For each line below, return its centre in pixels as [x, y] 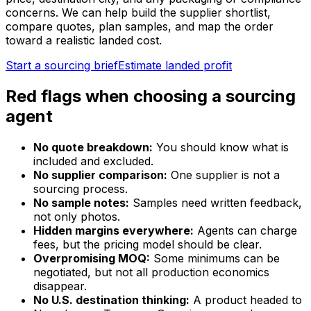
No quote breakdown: [93, 148]
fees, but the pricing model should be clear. [148, 245]
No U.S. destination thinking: [111, 300]
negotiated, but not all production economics [151, 272]
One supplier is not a [224, 175]
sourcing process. [81, 189]
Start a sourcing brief [62, 66]
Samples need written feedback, [216, 203]
